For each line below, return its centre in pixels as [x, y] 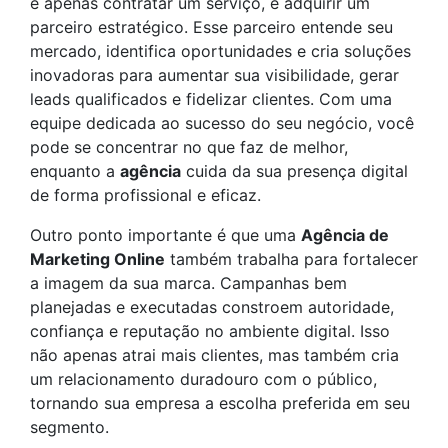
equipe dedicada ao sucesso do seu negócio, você [222, 123]
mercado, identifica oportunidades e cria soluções [220, 51]
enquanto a [75, 171]
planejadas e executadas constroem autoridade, [212, 307]
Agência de [345, 235]
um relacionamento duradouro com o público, [203, 379]
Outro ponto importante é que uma [165, 235]
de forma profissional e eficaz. [145, 195]
